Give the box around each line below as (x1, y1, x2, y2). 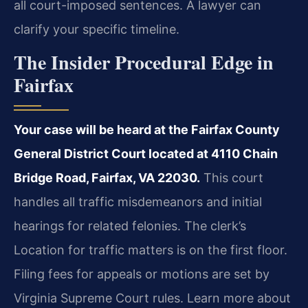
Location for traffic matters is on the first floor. (14, 243, 287, 258)
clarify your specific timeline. (14, 21, 179, 36)
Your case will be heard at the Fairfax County (14, 122, 280, 137)
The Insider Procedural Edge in (14, 48, 274, 77)
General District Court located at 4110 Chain (14, 146, 278, 162)
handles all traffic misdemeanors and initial (14, 195, 262, 210)
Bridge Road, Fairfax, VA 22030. (14, 170, 200, 186)
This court (200, 170, 263, 186)
